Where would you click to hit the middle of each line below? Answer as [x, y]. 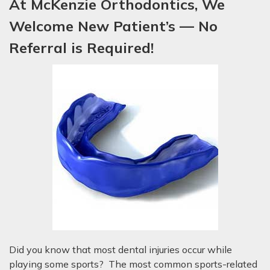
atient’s [151, 26]
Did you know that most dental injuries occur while [121, 250]
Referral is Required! [81, 48]
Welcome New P [66, 26]
